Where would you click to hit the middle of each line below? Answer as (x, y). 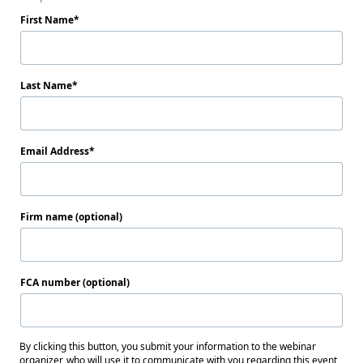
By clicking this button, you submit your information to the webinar (168, 346)
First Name (47, 20)
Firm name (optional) (71, 217)
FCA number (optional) (75, 282)
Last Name (46, 85)
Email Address (55, 151)
